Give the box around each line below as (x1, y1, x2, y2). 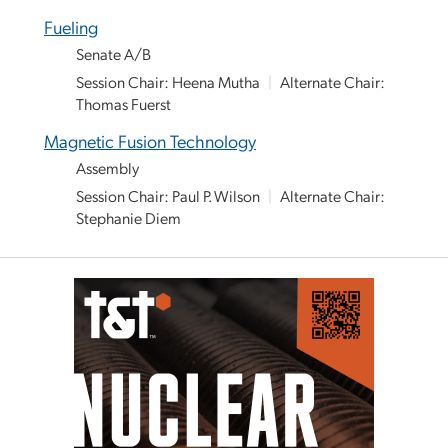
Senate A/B (76, 43, 151, 64)
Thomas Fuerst (76, 93, 171, 114)
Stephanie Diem (76, 207, 181, 228)
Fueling (44, 15, 98, 38)
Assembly (76, 157, 139, 178)
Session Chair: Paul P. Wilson (76, 185, 260, 206)
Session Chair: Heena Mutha (76, 71, 260, 92)
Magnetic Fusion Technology (44, 129, 256, 152)
